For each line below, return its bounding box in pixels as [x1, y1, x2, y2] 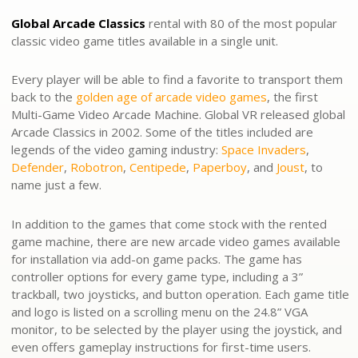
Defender [11, 159, 64, 176]
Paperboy [193, 159, 247, 176]
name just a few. [11, 177, 101, 193]
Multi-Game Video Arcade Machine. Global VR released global [11, 106, 345, 123]
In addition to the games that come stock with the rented [11, 215, 327, 232]
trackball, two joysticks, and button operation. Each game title [11, 285, 349, 302]
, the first [267, 89, 318, 105]
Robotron [70, 159, 123, 176]
